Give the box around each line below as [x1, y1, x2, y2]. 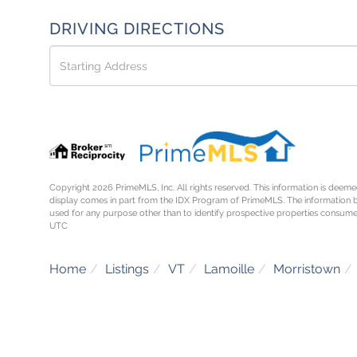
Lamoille [204, 261, 254, 277]
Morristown [273, 261, 340, 277]
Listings [105, 261, 149, 277]
